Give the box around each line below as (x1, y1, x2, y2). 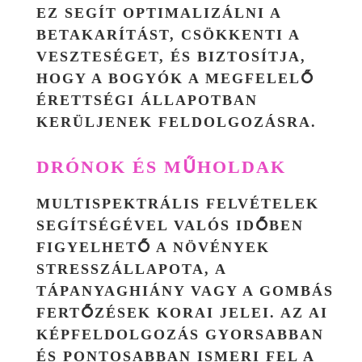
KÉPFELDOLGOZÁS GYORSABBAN (36, 326, 324, 343)
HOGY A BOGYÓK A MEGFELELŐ (36, 69, 314, 86)
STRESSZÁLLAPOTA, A (36, 260, 226, 277)
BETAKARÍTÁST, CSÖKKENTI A (36, 26, 300, 43)
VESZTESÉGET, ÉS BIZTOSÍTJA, (36, 48, 306, 65)
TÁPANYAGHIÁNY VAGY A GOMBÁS (36, 282, 334, 299)
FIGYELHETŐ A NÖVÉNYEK (36, 238, 270, 255)
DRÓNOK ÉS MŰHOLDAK (36, 156, 286, 177)
